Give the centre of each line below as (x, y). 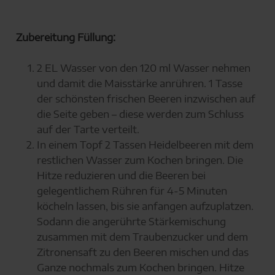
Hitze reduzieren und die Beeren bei (121, 175)
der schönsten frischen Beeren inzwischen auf (146, 99)
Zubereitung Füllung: (65, 37)
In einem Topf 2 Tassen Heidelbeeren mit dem (145, 145)
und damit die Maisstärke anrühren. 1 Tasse (139, 83)
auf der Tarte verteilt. (88, 129)
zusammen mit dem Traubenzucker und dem (142, 237)
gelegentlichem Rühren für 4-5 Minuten (132, 191)
